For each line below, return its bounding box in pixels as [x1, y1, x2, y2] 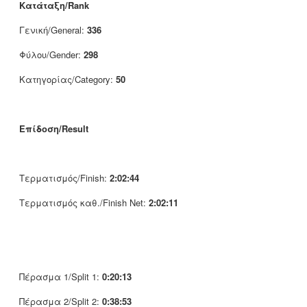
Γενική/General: [19, 23, 87, 36]
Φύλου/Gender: [19, 47, 84, 61]
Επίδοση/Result [19, 121, 88, 135]
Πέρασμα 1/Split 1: [19, 269, 102, 283]
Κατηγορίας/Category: [19, 72, 116, 86]
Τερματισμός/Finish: [19, 171, 110, 184]
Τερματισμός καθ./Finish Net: [19, 195, 149, 209]
